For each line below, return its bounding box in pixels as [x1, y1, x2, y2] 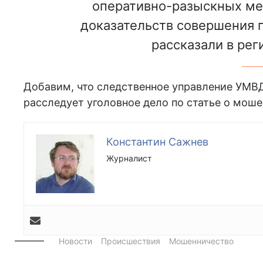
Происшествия [101, 235, 160, 246]
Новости [59, 235, 92, 246]
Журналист [106, 153, 151, 164]
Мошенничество [169, 235, 234, 246]
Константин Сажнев [106, 136, 208, 149]
